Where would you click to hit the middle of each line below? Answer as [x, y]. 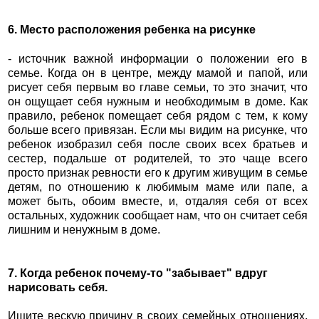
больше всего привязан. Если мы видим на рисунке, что [158, 130]
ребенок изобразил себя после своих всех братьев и [158, 144]
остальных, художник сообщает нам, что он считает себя [158, 215]
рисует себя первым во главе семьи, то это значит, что [158, 87]
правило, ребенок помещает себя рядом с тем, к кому [158, 115]
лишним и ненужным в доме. [84, 229]
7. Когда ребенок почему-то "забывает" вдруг [137, 273]
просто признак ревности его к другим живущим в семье [158, 172]
